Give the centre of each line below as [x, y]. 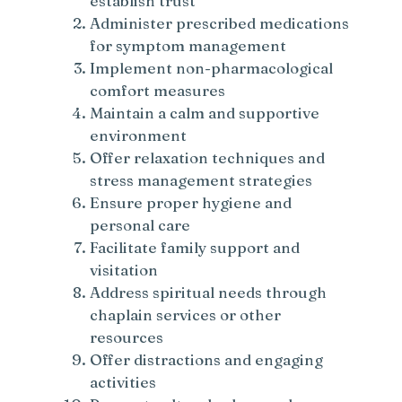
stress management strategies [201, 180]
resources [127, 337]
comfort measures [158, 91]
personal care [140, 225]
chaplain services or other [186, 315]
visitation [124, 270]
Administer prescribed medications [220, 23]
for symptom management [188, 46]
